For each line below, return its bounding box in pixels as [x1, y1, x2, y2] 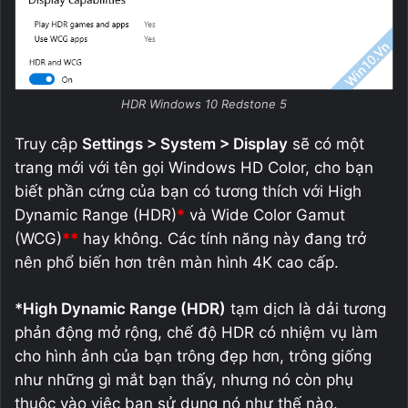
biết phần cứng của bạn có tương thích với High [15, 181, 362, 200]
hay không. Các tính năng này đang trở [78, 229, 366, 248]
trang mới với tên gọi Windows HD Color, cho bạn [15, 158, 373, 177]
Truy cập [15, 134, 82, 153]
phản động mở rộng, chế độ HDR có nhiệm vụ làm [15, 322, 378, 342]
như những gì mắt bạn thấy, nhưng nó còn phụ [15, 370, 353, 389]
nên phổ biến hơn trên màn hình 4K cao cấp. [15, 252, 339, 271]
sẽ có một [288, 134, 364, 153]
